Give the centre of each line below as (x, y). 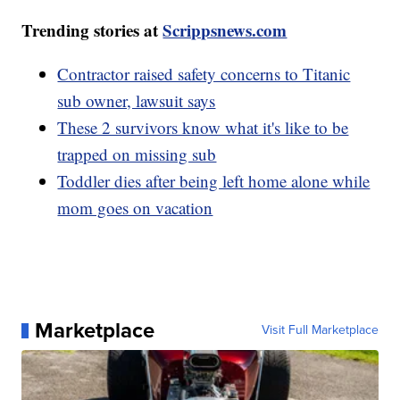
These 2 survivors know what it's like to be (203, 128)
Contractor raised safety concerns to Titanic (204, 74)
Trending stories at (92, 30)
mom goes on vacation (135, 208)
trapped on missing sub (137, 154)
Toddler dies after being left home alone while (214, 181)
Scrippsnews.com (225, 30)
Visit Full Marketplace (320, 330)
